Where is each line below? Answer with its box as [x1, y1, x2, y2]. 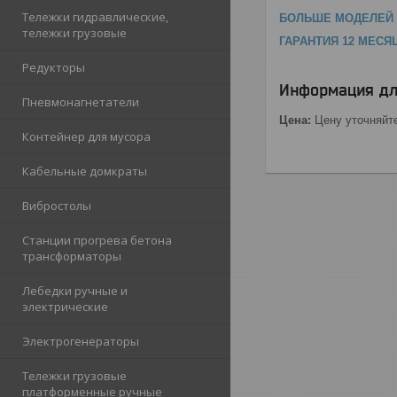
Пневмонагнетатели [22, 94, 139, 110]
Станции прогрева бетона [22, 232, 172, 248]
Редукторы [22, 59, 85, 75]
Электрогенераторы [22, 333, 139, 349]
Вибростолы [22, 198, 91, 214]
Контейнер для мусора [22, 128, 151, 144]
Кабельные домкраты [22, 163, 147, 179]
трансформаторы [22, 248, 121, 264]
